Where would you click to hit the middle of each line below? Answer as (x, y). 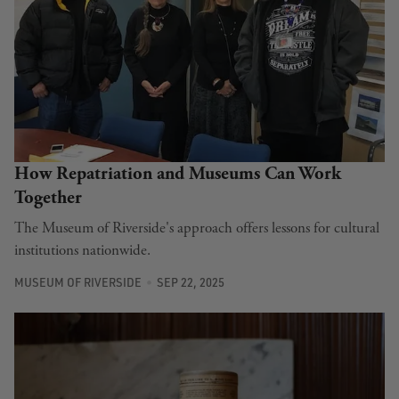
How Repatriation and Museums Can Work (178, 173)
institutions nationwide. (82, 250)
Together (48, 197)
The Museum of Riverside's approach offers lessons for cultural (197, 228)
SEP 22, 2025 (190, 283)
